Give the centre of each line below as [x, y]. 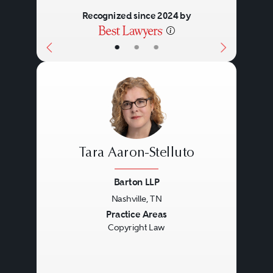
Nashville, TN [136, 198]
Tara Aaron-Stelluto [136, 153]
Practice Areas [136, 214]
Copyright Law [136, 228]
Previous [72, 216]
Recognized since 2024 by [136, 16]
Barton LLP [136, 182]
